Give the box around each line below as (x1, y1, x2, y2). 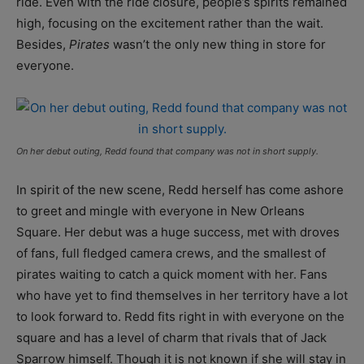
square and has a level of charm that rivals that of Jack (16, 329, 327, 345)
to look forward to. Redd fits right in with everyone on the (16, 308, 344, 324)
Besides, (16, 36, 69, 52)
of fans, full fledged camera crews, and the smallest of (16, 245, 326, 261)
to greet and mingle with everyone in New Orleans (16, 202, 305, 219)
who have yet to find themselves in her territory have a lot (16, 287, 348, 303)
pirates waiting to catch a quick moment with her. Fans (16, 266, 327, 282)
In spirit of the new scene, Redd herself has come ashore (16, 181, 344, 197)
